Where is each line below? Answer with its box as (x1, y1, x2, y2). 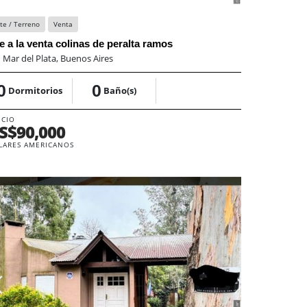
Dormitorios (8, 84, 63, 97)
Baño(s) (103, 84, 137, 97)
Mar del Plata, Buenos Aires (3, 51, 114, 64)
